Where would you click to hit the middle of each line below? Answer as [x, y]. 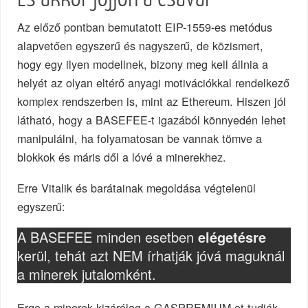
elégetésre [232, 237]
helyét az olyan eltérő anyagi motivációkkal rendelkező [154, 82]
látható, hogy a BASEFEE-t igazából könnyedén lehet [152, 119]
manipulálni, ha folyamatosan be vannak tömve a [140, 138]
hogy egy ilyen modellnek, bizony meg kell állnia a [143, 64]
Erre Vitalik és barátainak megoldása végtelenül [137, 187]
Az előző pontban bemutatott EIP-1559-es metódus [145, 26]
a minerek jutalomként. [87, 274]
